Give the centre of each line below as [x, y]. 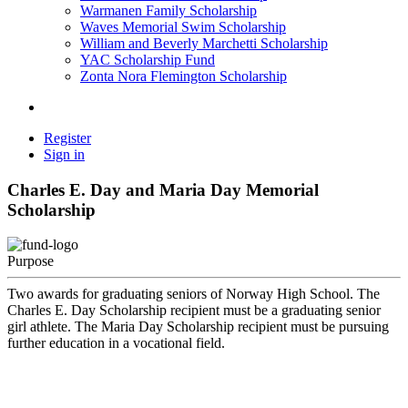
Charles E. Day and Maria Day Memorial [163, 189]
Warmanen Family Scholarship [168, 10]
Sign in [64, 154]
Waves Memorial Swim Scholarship [183, 27]
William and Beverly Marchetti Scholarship [204, 43]
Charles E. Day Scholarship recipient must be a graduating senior [194, 311]
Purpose [31, 261]
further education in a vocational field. [116, 343]
